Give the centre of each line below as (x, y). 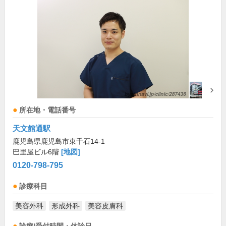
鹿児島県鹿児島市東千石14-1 (59, 142)
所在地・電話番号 (47, 110)
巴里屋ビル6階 (37, 152)
